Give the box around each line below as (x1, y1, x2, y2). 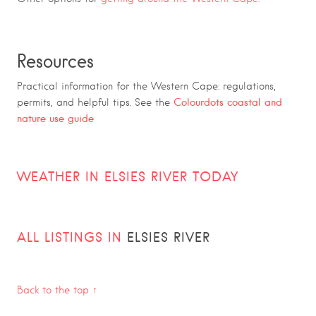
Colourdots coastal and (174, 95, 282, 109)
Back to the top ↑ (17, 284, 97, 296)
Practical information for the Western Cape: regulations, (17, 80, 276, 92)
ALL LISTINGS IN (17, 229, 127, 245)
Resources (17, 49, 94, 71)
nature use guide (17, 111, 94, 125)
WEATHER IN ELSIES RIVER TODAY (17, 168, 238, 185)
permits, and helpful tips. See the (17, 96, 174, 108)
